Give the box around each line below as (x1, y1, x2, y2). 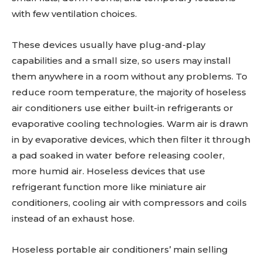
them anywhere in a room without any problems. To (12, 70, 247, 82)
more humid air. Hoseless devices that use (12, 165, 205, 177)
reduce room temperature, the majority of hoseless (12, 86, 246, 98)
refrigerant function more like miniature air (12, 181, 206, 192)
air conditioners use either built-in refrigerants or (12, 102, 233, 113)
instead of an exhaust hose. (12, 212, 135, 224)
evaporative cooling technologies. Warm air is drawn (12, 118, 248, 129)
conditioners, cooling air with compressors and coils (12, 196, 247, 208)
